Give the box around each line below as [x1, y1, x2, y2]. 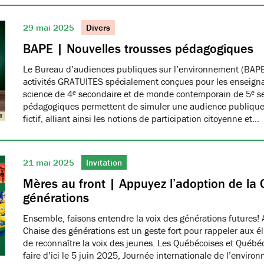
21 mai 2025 [23, 157, 77, 168]
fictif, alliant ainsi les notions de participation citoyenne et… [23, 113, 259, 124]
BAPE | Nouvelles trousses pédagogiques [23, 41, 253, 57]
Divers [86, 22, 110, 33]
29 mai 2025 [23, 22, 77, 33]
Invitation [86, 157, 122, 168]
